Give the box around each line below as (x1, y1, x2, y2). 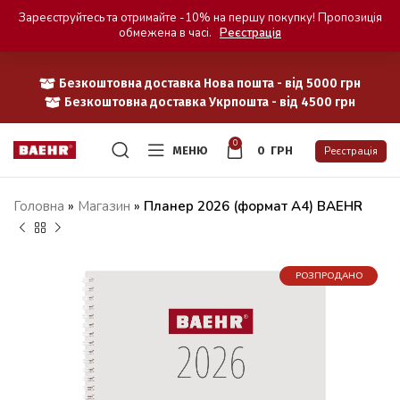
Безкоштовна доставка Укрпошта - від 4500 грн (64, 94, 356, 110)
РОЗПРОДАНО (295, 270, 362, 282)
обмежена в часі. (119, 25, 214, 41)
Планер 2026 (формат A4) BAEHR (144, 197, 362, 215)
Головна (13, 197, 64, 215)
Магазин (78, 197, 130, 215)
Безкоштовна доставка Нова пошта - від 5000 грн (59, 75, 362, 91)
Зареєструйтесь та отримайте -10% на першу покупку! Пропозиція (18, 10, 382, 26)
